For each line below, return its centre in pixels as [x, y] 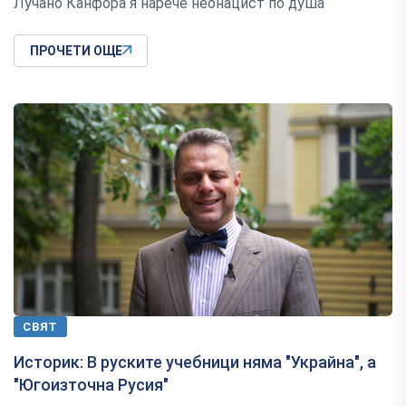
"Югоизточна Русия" [91, 385]
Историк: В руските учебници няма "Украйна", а [195, 362]
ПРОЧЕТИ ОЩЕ [76, 50]
